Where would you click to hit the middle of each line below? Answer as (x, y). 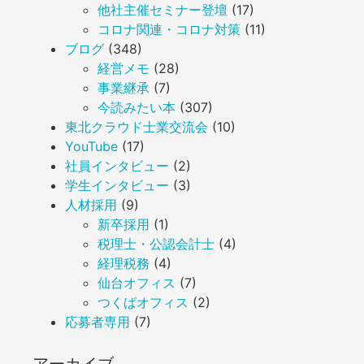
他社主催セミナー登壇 (162, 10)
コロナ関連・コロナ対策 (169, 30)
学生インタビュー (117, 186)
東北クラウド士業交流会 (136, 127)
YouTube (91, 147)
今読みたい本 (136, 108)
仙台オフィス (136, 283)
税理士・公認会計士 (156, 244)
